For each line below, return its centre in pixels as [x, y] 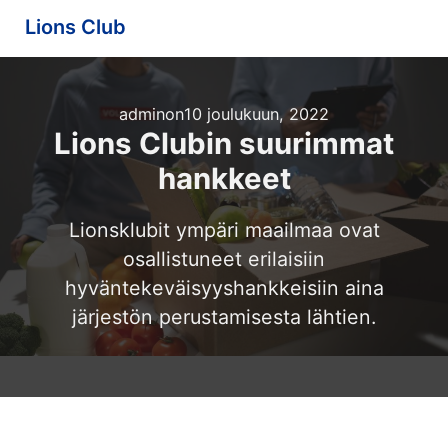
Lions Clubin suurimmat [224, 144]
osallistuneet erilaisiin [224, 259]
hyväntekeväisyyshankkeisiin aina [224, 288]
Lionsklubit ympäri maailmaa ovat [224, 230]
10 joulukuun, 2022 [256, 114]
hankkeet [224, 179]
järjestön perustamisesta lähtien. [224, 317]
